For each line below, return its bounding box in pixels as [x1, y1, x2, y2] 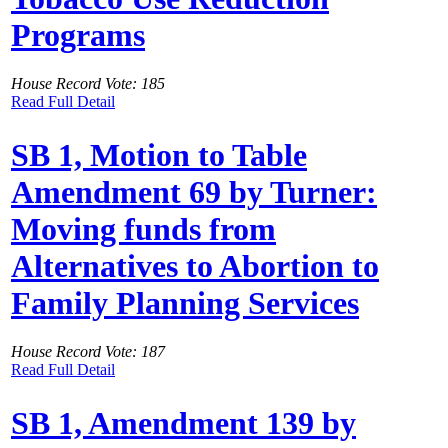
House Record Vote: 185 [11, 75, 165, 93]
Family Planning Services [11, 284, 359, 321]
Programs [11, 16, 145, 53]
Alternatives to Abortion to [11, 247, 379, 284]
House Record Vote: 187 [11, 343, 165, 361]
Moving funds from [11, 210, 276, 247]
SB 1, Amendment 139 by [11, 404, 356, 441]
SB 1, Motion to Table [11, 136, 307, 173]
